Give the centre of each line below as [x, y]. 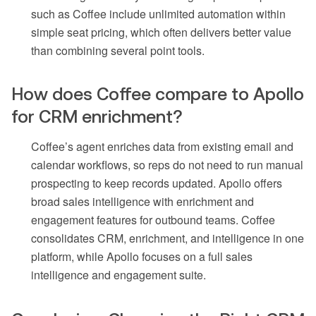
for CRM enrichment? [97, 116]
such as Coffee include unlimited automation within [158, 13]
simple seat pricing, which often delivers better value [161, 32]
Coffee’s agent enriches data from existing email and [162, 146]
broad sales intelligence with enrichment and [142, 201]
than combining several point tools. [118, 50]
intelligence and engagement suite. [119, 274]
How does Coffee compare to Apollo [158, 93]
